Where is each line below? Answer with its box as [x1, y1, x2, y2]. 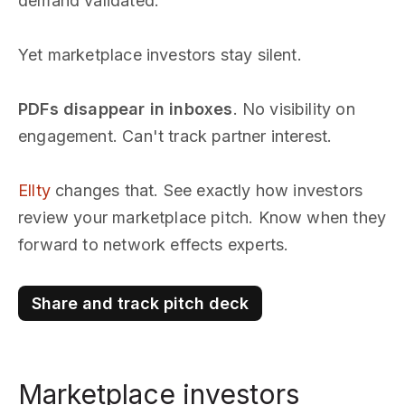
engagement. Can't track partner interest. [18, 126, 333, 146]
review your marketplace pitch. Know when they [18, 207, 387, 227]
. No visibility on [232, 99, 355, 118]
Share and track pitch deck [32, 293, 249, 313]
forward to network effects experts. [18, 234, 289, 254]
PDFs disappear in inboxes [18, 99, 233, 118]
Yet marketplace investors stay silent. [18, 44, 302, 64]
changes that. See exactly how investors [50, 180, 363, 200]
